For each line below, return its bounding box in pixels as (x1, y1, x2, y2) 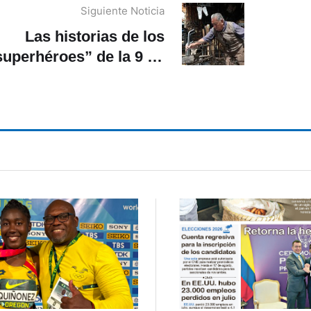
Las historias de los (25, 27, 165, 45)
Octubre (107, 67, 165, 85)
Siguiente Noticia (81, 3, 165, 17)
